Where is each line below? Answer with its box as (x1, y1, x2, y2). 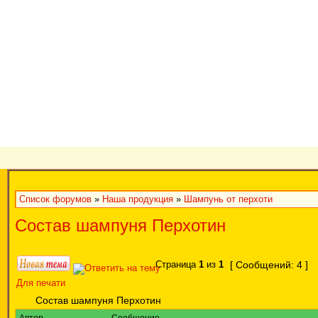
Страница (153, 260, 199, 270)
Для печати (16, 278, 65, 288)
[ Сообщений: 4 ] (227, 260, 311, 270)
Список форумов (19, 194, 92, 204)
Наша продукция (102, 194, 173, 204)
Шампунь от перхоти (184, 194, 273, 204)
